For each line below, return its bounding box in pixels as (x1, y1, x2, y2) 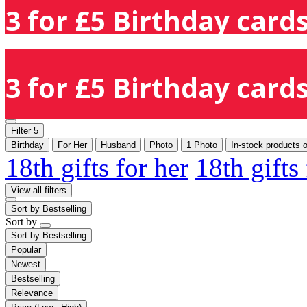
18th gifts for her (5, 152, 188, 182)
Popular (11, 244, 41, 255)
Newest (11, 258, 40, 269)
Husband (101, 139, 136, 150)
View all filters (11, 184, 66, 195)
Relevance (11, 287, 53, 298)
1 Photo (186, 139, 217, 150)
